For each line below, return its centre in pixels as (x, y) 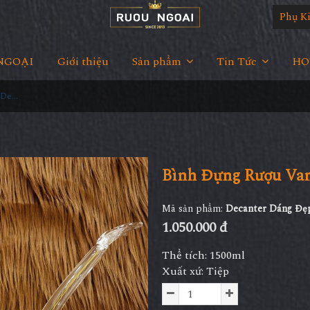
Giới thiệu (83, 62)
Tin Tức (238, 62)
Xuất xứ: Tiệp (195, 271)
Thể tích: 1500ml (203, 255)
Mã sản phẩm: (194, 209)
